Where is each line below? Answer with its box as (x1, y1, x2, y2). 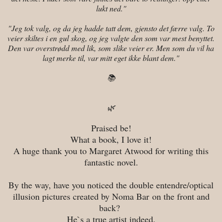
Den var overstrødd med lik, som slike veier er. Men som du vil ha (8, 42, 214, 53)
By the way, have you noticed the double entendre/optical (8, 178, 214, 191)
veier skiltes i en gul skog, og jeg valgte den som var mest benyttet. (7, 32, 215, 43)
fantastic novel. (84, 156, 138, 168)
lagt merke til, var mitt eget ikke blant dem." (43, 52, 179, 63)
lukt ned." (96, 2, 126, 13)
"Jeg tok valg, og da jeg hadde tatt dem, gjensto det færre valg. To (7, 22, 215, 33)
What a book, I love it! (70, 133, 152, 145)
